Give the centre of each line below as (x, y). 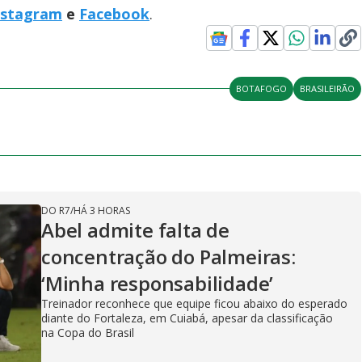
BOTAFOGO (262, 88)
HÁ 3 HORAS (102, 210)
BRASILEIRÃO (328, 88)
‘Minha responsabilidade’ (158, 283)
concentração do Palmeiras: (168, 256)
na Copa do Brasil (88, 332)
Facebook (114, 13)
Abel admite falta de (136, 229)
